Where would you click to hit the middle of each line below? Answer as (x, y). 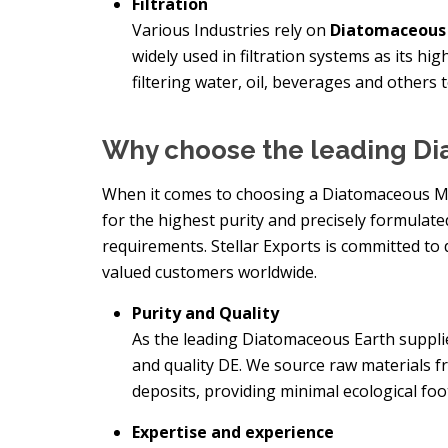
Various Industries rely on (231, 30)
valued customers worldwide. (209, 272)
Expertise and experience (233, 432)
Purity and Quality (205, 313)
